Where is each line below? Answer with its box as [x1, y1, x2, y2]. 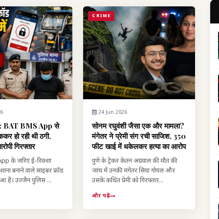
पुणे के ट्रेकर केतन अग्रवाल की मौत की [92, 157, 177, 166]
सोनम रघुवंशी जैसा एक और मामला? [92, 121, 185, 131]
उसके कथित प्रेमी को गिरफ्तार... [92, 176, 164, 185]
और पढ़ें [92, 193, 110, 200]
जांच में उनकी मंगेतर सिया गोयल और [92, 167, 175, 175]
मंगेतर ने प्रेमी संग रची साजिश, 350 [92, 131, 186, 141]
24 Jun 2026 [97, 109, 128, 116]
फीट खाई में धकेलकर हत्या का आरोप [92, 141, 186, 152]
